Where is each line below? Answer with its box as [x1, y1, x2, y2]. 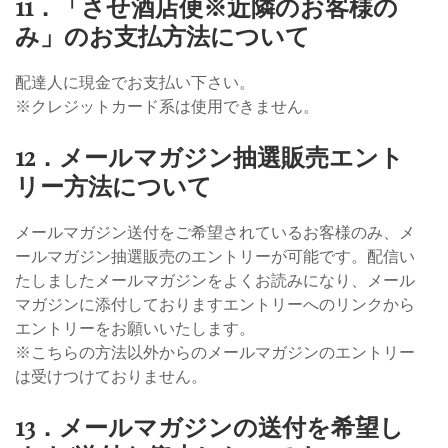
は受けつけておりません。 [15, 367, 207, 386]
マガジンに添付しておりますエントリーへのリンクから [15, 295, 415, 314]
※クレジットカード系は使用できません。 [15, 97, 319, 116]
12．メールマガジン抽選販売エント [15, 140, 404, 173]
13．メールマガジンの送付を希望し [15, 410, 404, 443]
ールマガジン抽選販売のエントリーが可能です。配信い [15, 247, 415, 266]
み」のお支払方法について [15, 19, 310, 52]
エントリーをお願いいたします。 [15, 319, 255, 338]
